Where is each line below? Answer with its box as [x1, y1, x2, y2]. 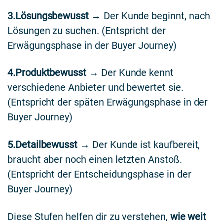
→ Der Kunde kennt [86, 67, 174, 79]
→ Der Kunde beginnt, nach [89, 9, 210, 22]
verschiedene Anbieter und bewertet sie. [7, 81, 184, 94]
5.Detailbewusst [7, 139, 78, 151]
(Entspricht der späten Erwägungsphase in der [7, 96, 208, 109]
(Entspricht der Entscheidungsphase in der [7, 168, 191, 181]
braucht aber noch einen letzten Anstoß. [7, 153, 182, 166]
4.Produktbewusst [7, 67, 87, 79]
